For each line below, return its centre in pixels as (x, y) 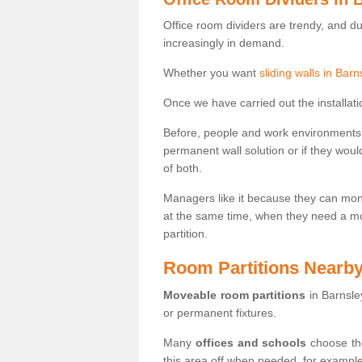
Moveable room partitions (235, 295)
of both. (183, 168)
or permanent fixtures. (220, 313)
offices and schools (251, 343)
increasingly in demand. (224, 43)
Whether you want (211, 73)
